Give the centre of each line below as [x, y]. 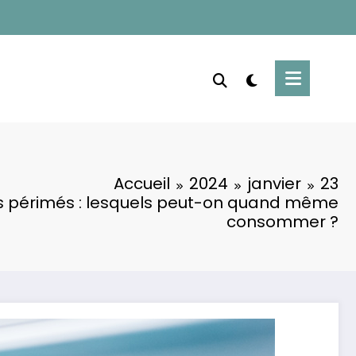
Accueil [142, 183]
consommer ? [282, 221]
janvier [274, 183]
